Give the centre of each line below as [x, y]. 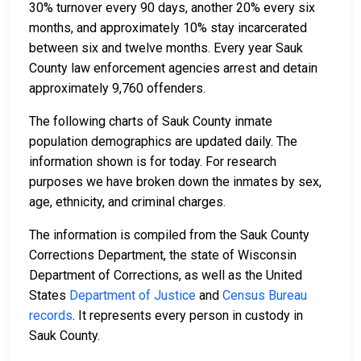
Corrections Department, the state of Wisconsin [163, 255]
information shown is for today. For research [153, 162]
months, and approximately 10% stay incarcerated [168, 28]
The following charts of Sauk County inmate [151, 122]
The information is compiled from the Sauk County [169, 235]
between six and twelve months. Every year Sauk [166, 48]
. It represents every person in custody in [188, 316]
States [49, 296]
